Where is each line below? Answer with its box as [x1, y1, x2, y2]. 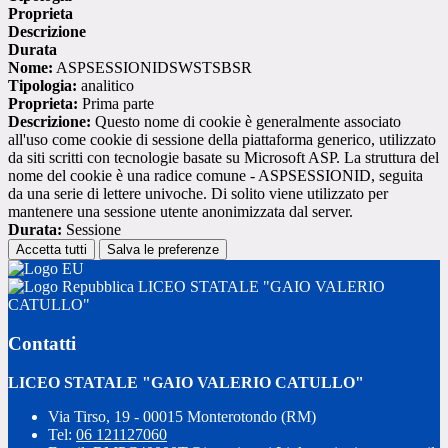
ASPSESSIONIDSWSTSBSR [53, 59, 252, 77]
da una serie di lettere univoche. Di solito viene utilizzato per [8, 185, 388, 203]
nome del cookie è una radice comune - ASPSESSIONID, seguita [8, 167, 423, 185]
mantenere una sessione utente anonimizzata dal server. [8, 203, 353, 221]
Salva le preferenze [107, 242, 219, 258]
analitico [77, 77, 134, 95]
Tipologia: [8, 77, 77, 95]
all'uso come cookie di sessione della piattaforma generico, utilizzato [8, 131, 436, 149]
